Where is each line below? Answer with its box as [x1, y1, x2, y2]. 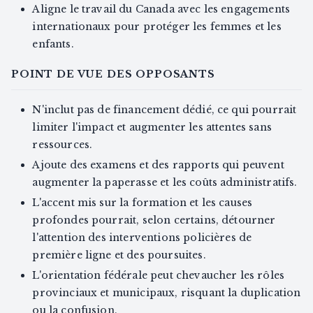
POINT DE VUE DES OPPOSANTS [11, 68, 215, 81]
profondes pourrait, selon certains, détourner [32, 214, 276, 227]
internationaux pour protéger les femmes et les [32, 20, 282, 34]
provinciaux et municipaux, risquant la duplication [32, 286, 301, 300]
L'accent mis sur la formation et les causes [32, 196, 253, 210]
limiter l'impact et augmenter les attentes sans [32, 121, 272, 134]
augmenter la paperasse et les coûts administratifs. [32, 176, 298, 189]
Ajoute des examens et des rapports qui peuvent [32, 159, 284, 172]
